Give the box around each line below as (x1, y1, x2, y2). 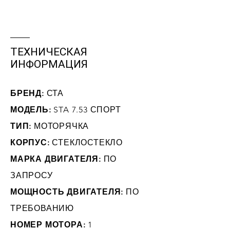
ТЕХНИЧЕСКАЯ (10, 46, 87, 58)
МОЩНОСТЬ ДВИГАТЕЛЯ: (10, 187, 124, 197)
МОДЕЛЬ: (10, 105, 51, 114)
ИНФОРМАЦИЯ (10, 58, 88, 70)
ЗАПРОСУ (10, 170, 53, 180)
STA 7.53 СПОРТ (51, 105, 121, 114)
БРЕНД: (10, 88, 44, 98)
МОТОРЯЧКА (31, 121, 89, 131)
